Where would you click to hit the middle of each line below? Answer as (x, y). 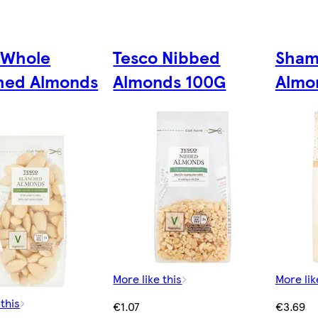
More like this (148, 278)
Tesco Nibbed (167, 56)
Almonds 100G (170, 81)
